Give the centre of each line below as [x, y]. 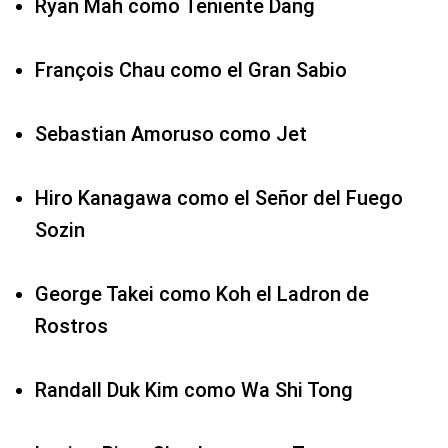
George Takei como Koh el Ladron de [202, 294]
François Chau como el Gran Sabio [191, 70]
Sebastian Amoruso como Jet [171, 134]
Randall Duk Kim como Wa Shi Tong [194, 390]
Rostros [71, 326]
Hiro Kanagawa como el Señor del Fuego [219, 198]
